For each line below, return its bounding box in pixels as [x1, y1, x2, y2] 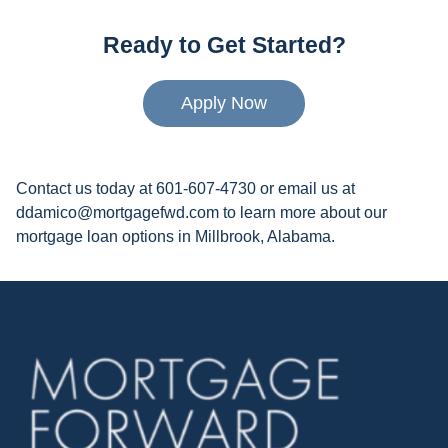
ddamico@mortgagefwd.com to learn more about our [16, 203, 387, 221]
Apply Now [181, 93, 267, 114]
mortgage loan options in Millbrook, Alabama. [16, 227, 335, 245]
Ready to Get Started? [102, 33, 346, 59]
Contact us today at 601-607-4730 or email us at [16, 179, 355, 197]
